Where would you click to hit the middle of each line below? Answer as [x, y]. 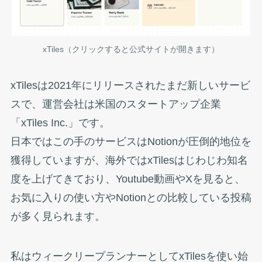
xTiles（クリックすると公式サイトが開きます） [131, 49]
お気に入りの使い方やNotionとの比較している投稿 [131, 197]
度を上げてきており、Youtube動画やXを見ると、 [127, 179]
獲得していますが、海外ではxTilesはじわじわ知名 [129, 160]
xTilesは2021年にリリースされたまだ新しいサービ [130, 85]
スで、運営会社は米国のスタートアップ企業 [116, 104]
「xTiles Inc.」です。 [60, 123]
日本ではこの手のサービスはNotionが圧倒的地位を [131, 141]
